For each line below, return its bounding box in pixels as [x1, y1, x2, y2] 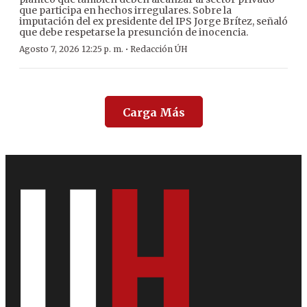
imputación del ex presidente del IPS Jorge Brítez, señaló [19, 15, 288, 28]
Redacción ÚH [130, 44, 188, 55]
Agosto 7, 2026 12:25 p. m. [19, 44, 123, 55]
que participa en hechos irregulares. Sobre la [19, 4, 232, 17]
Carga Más [122, 106, 185, 120]
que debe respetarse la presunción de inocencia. [19, 26, 248, 39]
